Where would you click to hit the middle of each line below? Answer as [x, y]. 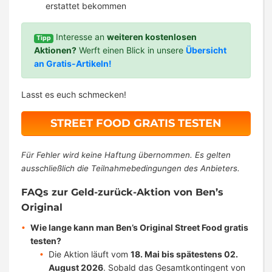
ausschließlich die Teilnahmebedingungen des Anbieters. [131, 168]
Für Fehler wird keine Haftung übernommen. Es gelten [126, 155]
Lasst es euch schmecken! [74, 95]
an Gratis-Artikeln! [73, 64]
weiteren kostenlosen [152, 37]
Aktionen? [55, 50]
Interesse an [80, 37]
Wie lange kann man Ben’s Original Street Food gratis [139, 228]
